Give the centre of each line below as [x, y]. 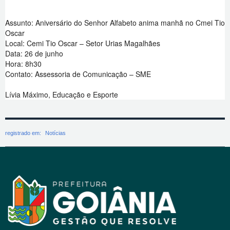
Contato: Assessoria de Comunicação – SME [78, 74]
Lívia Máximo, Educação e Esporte [62, 94]
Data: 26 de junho [34, 53]
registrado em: [24, 133]
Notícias [55, 133]
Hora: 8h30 [23, 64]
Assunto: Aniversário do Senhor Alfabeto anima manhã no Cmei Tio [115, 23]
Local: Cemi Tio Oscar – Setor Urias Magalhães [83, 43]
